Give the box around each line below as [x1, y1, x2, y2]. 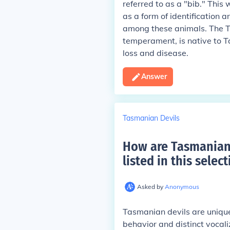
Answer [141, 72, 167, 81]
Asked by [137, 183, 165, 190]
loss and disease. [122, 48, 188, 58]
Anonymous [164, 183, 199, 190]
